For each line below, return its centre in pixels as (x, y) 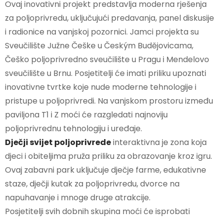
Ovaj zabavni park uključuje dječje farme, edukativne (106, 170)
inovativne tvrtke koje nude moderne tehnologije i (101, 87)
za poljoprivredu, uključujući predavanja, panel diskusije (110, 18)
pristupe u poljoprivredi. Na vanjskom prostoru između (109, 101)
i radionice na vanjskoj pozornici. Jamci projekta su (102, 32)
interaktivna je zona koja (159, 142)
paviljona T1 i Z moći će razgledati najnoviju (86, 115)
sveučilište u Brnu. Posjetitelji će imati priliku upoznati (106, 73)
